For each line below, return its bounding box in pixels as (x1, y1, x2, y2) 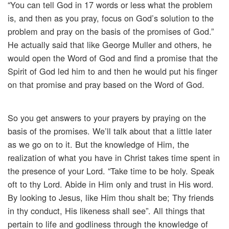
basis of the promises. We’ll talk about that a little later (8, 125, 212, 138)
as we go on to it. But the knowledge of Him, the (8, 138, 189, 151)
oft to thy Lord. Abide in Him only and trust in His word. (8, 178, 214, 191)
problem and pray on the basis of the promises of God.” (8, 25, 214, 38)
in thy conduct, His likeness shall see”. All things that (8, 204, 205, 217)
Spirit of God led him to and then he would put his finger (8, 65, 217, 78)
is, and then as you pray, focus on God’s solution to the (8, 12, 214, 25)
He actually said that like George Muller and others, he (8, 38, 212, 51)
